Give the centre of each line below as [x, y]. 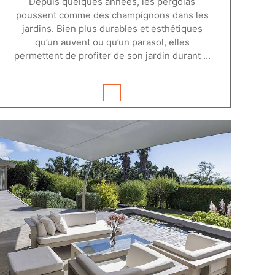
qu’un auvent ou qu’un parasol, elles [112, 42]
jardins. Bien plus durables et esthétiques [112, 28]
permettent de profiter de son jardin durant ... [112, 55]
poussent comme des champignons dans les [112, 15]
